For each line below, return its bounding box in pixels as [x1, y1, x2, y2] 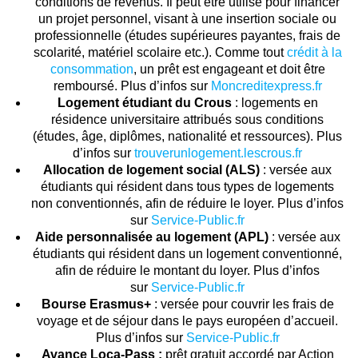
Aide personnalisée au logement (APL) [34, 229, 268, 244]
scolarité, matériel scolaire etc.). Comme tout [33, 45, 287, 59]
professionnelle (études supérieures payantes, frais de [34, 28, 340, 42]
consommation [50, 62, 133, 76]
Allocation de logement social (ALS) [43, 162, 260, 177]
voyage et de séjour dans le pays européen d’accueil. [37, 313, 338, 328]
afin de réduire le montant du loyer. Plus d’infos [55, 263, 320, 277]
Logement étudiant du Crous [57, 95, 232, 109]
